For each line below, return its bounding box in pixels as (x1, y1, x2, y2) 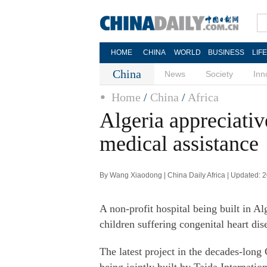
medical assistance (100, 132, 259, 156)
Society (206, 69, 233, 79)
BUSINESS (207, 48, 244, 57)
